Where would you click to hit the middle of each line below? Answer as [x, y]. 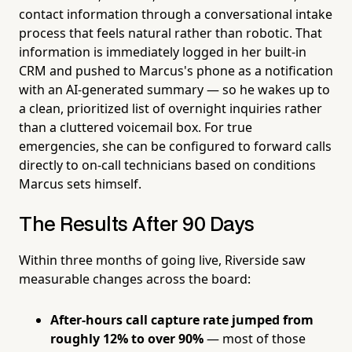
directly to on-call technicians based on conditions [167, 165]
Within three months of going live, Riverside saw [162, 260]
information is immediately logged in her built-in [163, 51]
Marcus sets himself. [80, 183]
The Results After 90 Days [137, 225]
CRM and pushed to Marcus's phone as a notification [176, 70]
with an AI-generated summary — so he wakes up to [174, 89]
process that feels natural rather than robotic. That [170, 33]
